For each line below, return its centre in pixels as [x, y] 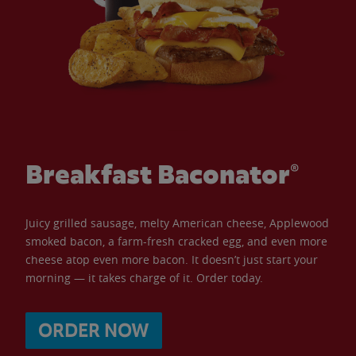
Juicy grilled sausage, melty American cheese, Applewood [177, 222]
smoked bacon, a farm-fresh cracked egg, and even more [176, 241]
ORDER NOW [94, 330]
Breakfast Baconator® [162, 174]
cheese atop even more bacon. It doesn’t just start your [172, 259]
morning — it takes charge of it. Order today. [144, 277]
